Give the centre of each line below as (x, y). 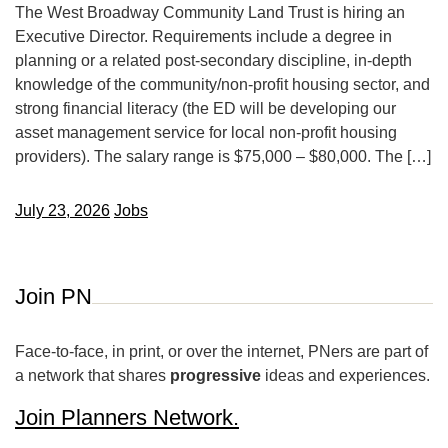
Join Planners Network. (127, 417)
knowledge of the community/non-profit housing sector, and (222, 84)
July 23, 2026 (62, 210)
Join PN (53, 296)
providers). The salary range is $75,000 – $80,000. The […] (223, 156)
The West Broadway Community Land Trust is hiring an (210, 12)
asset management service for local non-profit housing (206, 132)
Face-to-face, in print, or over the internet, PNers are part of (221, 351)
